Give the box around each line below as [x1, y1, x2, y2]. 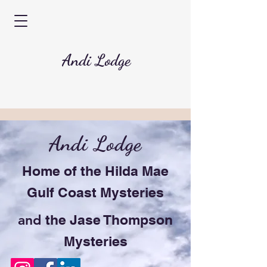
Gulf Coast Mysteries [27, 184, 164, 200]
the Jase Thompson [45, 212, 173, 228]
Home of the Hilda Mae [22, 163, 169, 179]
